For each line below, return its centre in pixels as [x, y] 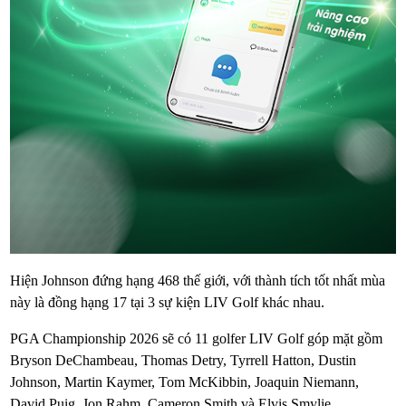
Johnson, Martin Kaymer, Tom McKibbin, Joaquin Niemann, [185, 382]
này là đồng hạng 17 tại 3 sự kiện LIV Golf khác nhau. [168, 303]
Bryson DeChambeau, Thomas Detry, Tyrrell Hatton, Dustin [184, 361]
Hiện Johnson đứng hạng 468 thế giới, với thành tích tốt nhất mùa [198, 281]
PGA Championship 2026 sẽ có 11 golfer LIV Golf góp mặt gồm [197, 339]
